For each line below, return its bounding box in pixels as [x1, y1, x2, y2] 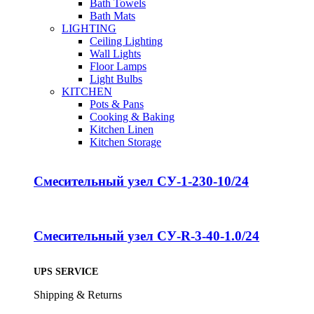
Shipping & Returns [34, 289, 122, 301]
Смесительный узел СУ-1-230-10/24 [34, 174, 249, 189]
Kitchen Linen [90, 123, 153, 135]
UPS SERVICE [34, 266, 98, 278]
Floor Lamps [90, 60, 146, 72]
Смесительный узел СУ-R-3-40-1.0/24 [34, 228, 259, 243]
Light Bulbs [90, 72, 142, 85]
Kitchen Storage [90, 135, 161, 148]
